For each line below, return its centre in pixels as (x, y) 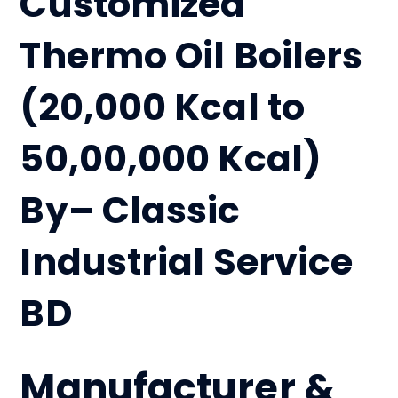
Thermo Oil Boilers (191, 55)
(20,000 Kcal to (162, 107)
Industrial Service (187, 261)
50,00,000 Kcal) (171, 158)
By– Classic (130, 210)
